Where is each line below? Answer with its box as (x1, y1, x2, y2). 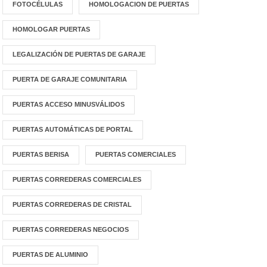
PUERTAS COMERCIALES (95, 151, 176, 158)
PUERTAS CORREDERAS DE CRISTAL (13, 201, 132, 208)
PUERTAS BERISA (13, 151, 70, 158)
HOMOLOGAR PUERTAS (13, 26, 91, 33)
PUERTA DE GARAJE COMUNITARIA (13, 76, 128, 83)
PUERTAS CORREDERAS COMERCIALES (13, 176, 142, 183)
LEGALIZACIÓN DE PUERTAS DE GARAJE (13, 51, 146, 58)
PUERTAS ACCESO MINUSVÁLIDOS (13, 101, 125, 108)
